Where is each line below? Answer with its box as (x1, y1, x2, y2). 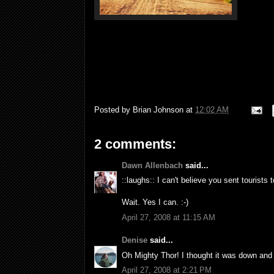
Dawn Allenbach (122, 160, 183, 170)
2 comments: (94, 136, 176, 152)
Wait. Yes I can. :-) (122, 198, 188, 207)
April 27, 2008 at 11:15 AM (122, 212, 215, 222)
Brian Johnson (133, 105, 183, 114)
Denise (122, 235, 147, 245)
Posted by (94, 105, 133, 114)
